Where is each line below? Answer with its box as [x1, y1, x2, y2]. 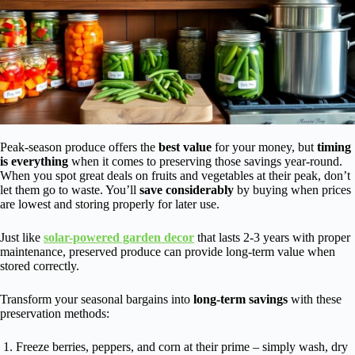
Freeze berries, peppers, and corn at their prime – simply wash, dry [16, 339, 348, 353]
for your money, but [212, 139, 317, 154]
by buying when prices [234, 182, 351, 197]
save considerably [139, 182, 234, 197]
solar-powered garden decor [44, 230, 194, 244]
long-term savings [193, 292, 288, 306]
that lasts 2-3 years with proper [194, 230, 350, 244]
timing [317, 139, 351, 154]
